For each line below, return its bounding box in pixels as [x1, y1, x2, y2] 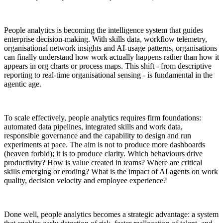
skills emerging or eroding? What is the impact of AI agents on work [4, 167, 218, 176]
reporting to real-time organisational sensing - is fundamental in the [4, 70, 213, 79]
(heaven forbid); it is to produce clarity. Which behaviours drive [4, 149, 203, 158]
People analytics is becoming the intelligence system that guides [4, 25, 203, 34]
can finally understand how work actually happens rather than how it [4, 52, 219, 61]
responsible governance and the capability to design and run [4, 131, 191, 140]
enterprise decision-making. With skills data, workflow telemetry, [4, 34, 207, 43]
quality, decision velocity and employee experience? [4, 176, 167, 185]
